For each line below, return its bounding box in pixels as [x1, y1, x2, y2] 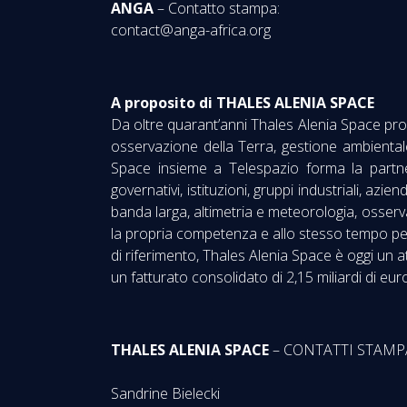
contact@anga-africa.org [111, 20, 271, 40]
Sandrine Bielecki [111, 383, 234, 403]
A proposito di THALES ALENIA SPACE [111, 93, 374, 113]
